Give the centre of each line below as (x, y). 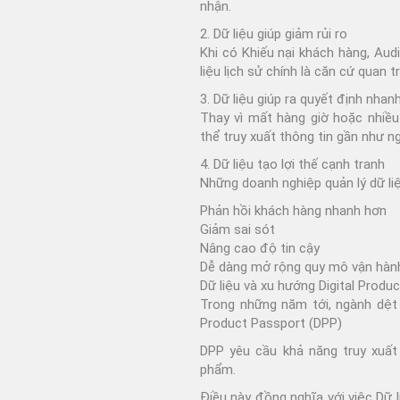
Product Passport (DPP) (271, 323)
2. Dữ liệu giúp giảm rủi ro (274, 33)
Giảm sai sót (237, 229)
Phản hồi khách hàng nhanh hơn (293, 210)
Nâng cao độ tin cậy (260, 248)
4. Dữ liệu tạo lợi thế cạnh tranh (292, 164)
